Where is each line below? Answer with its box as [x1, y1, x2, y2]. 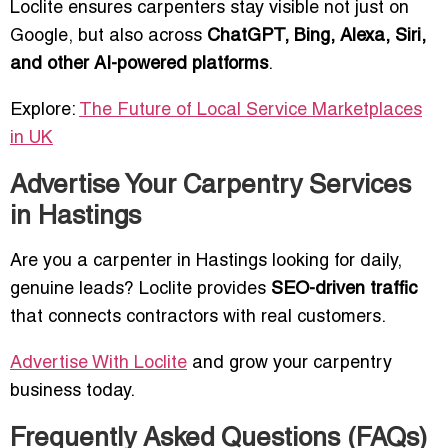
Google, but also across [10, 28, 207, 46]
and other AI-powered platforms [10, 56, 268, 74]
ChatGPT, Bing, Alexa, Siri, [207, 28, 426, 46]
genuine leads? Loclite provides [10, 281, 271, 299]
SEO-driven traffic [271, 281, 417, 299]
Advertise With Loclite [10, 355, 187, 373]
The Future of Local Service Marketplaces [79, 102, 422, 120]
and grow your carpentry [187, 355, 392, 373]
